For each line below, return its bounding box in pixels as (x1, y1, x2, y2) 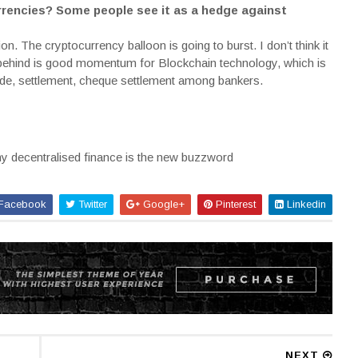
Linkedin (283, 198, 326, 210)
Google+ (139, 198, 185, 210)
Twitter (74, 198, 107, 210)
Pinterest (212, 198, 256, 210)
